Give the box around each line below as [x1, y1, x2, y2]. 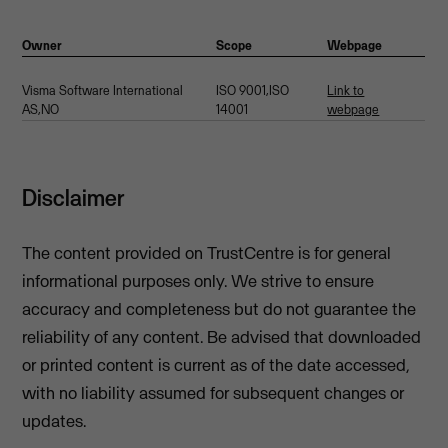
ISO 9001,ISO [216, 83, 290, 99]
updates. [22, 410, 87, 433]
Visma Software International [22, 83, 184, 99]
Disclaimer [22, 183, 129, 213]
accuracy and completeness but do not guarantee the [22, 298, 417, 321]
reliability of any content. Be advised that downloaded [22, 326, 422, 349]
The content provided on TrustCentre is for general [22, 242, 392, 265]
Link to [327, 83, 365, 99]
